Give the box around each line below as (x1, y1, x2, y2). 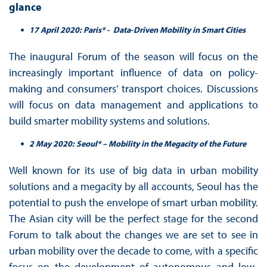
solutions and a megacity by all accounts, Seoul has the (8, 179, 259, 193)
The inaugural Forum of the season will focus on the (8, 49, 259, 63)
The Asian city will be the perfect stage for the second (8, 211, 259, 225)
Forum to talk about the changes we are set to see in (8, 227, 259, 241)
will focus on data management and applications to (8, 97, 259, 111)
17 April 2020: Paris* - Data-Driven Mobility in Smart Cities (29, 24, 246, 35)
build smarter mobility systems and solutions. (8, 113, 210, 128)
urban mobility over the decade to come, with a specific (8, 243, 259, 257)
